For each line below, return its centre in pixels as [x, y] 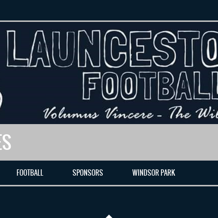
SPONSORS [88, 173]
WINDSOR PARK [154, 173]
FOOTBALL [30, 173]
